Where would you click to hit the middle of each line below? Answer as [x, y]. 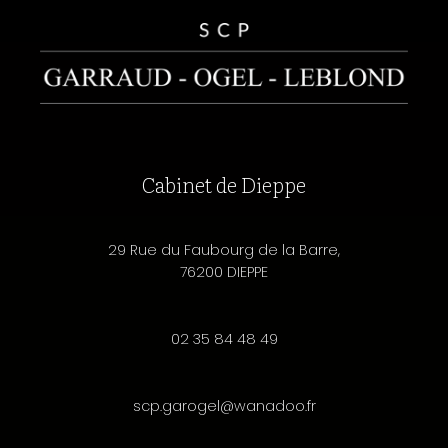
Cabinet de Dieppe [224, 184]
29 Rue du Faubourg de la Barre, [224, 250]
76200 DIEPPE [224, 272]
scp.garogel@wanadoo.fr [224, 406]
